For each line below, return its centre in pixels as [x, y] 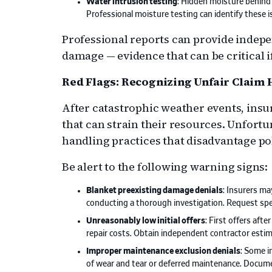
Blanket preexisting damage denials [155, 191]
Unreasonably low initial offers [146, 221]
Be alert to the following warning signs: [165, 167]
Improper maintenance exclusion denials [163, 252]
